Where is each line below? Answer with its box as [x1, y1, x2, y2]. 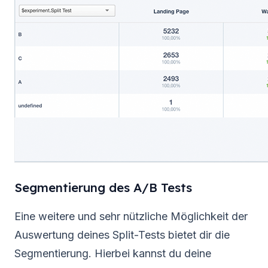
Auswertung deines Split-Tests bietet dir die [14, 228, 230, 241]
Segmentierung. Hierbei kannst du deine [14, 246, 211, 260]
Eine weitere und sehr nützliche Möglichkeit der [14, 209, 248, 223]
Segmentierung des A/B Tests [14, 179, 192, 196]
